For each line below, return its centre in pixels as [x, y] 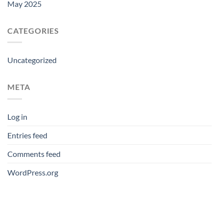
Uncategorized [32, 60]
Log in [17, 116]
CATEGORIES [33, 30]
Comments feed [34, 153]
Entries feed [27, 135]
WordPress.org [33, 172]
